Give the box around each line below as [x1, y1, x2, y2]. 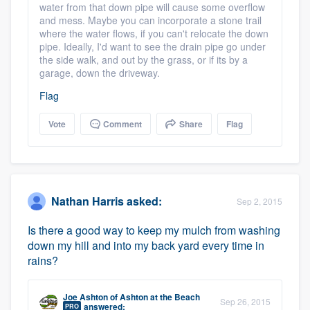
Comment [101, 117, 142, 130]
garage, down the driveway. [39, 65, 160, 80]
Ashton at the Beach [120, 290, 200, 303]
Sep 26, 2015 [220, 295, 271, 307]
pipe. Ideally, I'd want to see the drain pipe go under [39, 39, 266, 53]
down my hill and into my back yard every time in [28, 237, 264, 253]
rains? [28, 252, 58, 268]
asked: [124, 193, 162, 210]
